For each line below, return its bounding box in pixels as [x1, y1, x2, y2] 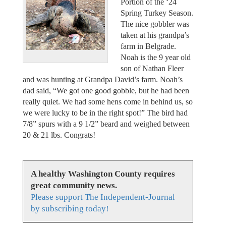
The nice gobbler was [121, 19, 189, 28]
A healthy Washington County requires [30, 169, 175, 179]
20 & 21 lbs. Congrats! [22, 130, 95, 139]
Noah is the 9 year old [121, 52, 191, 62]
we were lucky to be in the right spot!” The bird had [22, 108, 188, 117]
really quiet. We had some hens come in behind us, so [22, 97, 193, 106]
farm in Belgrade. [121, 41, 176, 50]
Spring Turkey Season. [121, 8, 193, 17]
